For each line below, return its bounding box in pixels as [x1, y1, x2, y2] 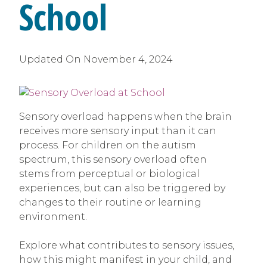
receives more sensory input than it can [19, 125, 216, 136]
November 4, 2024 [83, 53, 173, 65]
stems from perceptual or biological [19, 167, 200, 179]
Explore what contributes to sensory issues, [19, 239, 234, 251]
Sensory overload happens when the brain [19, 110, 232, 122]
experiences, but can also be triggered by [19, 182, 225, 194]
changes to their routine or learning [19, 196, 201, 208]
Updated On [19, 53, 83, 65]
